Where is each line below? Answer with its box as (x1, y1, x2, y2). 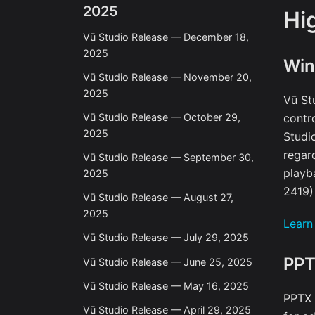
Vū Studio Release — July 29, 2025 (83, 231, 249, 244)
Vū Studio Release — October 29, (83, 110, 240, 123)
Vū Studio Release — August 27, (83, 191, 233, 204)
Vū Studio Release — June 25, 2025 (83, 255, 252, 268)
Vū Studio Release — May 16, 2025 (83, 279, 249, 292)
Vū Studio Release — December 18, (83, 30, 249, 43)
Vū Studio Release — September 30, (83, 151, 254, 164)
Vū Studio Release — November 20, (83, 70, 252, 83)
